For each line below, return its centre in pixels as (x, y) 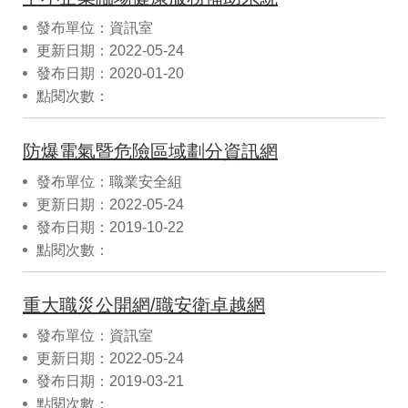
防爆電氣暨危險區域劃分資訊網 (150, 151)
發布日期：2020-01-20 (110, 73)
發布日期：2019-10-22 (110, 227)
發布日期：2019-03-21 (110, 381)
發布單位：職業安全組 (109, 181)
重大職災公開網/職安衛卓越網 (144, 305)
